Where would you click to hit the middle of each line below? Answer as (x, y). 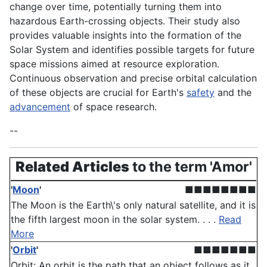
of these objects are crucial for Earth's (98, 93)
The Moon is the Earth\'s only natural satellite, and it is (133, 205)
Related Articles (72, 167)
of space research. (114, 107)
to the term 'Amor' (190, 167)
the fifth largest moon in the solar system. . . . (115, 220)
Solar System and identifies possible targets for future (132, 50)
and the (233, 93)
